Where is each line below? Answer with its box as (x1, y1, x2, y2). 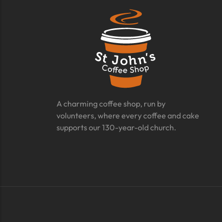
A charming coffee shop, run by (56, 99, 166, 109)
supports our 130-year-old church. (56, 122, 178, 132)
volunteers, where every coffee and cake (56, 111, 199, 120)
